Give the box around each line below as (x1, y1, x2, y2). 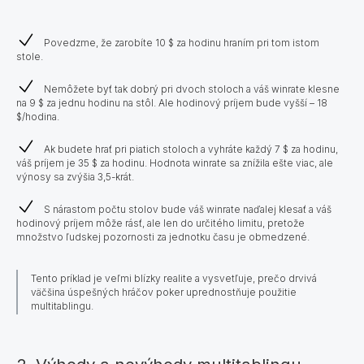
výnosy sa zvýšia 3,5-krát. (16, 170, 134, 183)
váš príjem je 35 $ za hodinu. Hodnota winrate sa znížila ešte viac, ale (16, 156, 333, 169)
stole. (16, 50, 43, 63)
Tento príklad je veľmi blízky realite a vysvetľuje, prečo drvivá (31, 271, 317, 284)
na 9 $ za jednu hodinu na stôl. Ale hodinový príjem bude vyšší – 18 (16, 96, 327, 109)
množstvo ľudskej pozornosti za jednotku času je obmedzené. (16, 230, 310, 243)
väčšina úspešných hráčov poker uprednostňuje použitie (31, 285, 297, 298)
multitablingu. (31, 299, 96, 312)
